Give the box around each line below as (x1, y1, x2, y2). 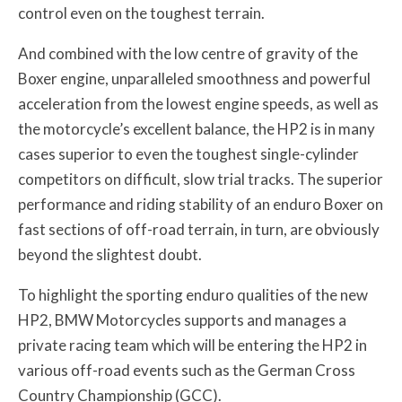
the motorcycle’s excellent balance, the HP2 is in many (18, 118, 375, 138)
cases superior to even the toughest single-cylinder (18, 144, 359, 163)
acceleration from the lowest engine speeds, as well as (18, 93, 379, 113)
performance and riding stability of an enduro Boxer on (18, 194, 383, 214)
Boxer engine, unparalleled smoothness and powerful (18, 68, 371, 88)
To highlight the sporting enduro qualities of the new (18, 284, 368, 304)
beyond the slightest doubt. (18, 244, 202, 264)
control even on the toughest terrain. (18, 3, 265, 22)
